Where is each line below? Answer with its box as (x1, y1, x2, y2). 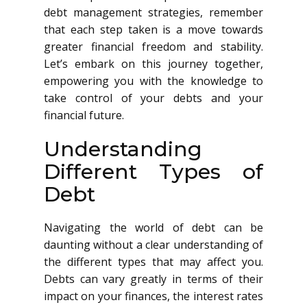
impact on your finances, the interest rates (44, 288, 263, 304)
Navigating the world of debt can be (44, 220, 263, 235)
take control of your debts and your (44, 90, 263, 106)
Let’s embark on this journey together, (44, 56, 263, 71)
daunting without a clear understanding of (44, 237, 263, 252)
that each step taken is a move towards (44, 22, 263, 37)
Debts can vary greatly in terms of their (44, 271, 263, 286)
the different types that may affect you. (44, 254, 263, 269)
